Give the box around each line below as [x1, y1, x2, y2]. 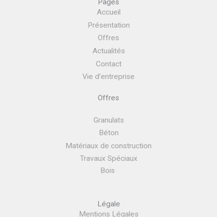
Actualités [92, 46, 125, 55]
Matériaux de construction [65, 141, 152, 150]
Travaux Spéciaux [79, 154, 138, 163]
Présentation [87, 20, 130, 30]
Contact [95, 59, 122, 68]
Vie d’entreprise [82, 72, 135, 81]
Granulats [93, 115, 124, 124]
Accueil [96, 8, 121, 17]
